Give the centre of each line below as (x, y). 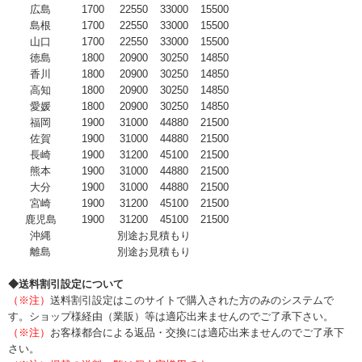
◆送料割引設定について (66, 284)
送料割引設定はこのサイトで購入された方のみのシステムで (192, 300)
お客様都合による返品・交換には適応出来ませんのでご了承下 (197, 333)
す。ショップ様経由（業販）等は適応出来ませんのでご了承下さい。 (171, 316)
